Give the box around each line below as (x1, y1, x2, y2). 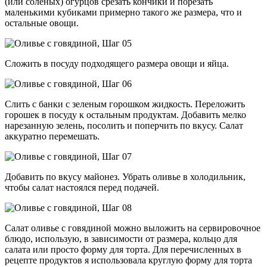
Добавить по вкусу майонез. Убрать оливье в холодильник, (5, 171, 246, 182)
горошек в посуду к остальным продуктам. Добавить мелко (5, 109, 246, 120)
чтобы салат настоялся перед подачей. (5, 182, 159, 193)
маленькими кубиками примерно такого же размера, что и (5, 7, 242, 17)
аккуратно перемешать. (5, 131, 100, 141)
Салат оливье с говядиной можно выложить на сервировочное (5, 222, 260, 233)
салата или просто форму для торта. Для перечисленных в (5, 244, 241, 254)
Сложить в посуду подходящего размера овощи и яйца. (5, 58, 229, 69)
